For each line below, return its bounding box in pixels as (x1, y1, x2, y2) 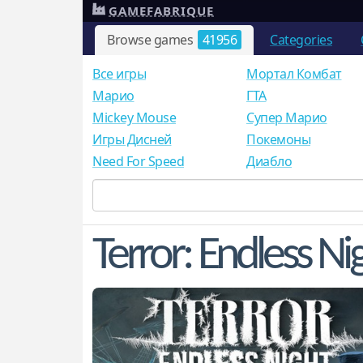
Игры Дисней (92, 130, 172, 149)
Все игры (92, 65, 146, 83)
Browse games (107, 31, 196, 49)
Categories (270, 31, 332, 49)
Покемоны (246, 130, 310, 149)
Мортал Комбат (246, 65, 342, 83)
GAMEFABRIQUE (109, 2, 214, 19)
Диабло (246, 152, 292, 171)
